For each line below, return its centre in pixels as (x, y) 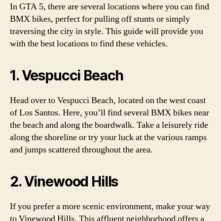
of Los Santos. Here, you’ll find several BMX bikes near (110, 112)
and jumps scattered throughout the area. (81, 149)
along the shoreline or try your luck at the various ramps (108, 137)
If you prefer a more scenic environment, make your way (110, 206)
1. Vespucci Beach (67, 75)
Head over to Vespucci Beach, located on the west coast (108, 100)
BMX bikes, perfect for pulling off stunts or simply (100, 19)
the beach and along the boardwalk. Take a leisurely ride (109, 125)
